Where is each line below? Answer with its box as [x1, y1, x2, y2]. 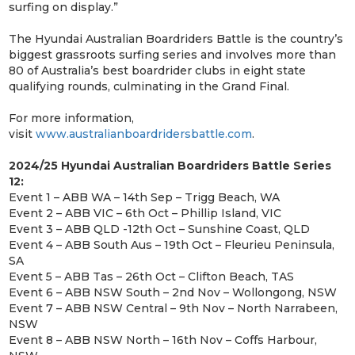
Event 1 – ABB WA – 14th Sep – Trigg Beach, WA [9, 189, 281, 204]
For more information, [9, 110, 135, 125]
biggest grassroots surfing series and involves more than [9, 47, 337, 62]
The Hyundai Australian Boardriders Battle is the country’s [9, 31, 344, 46]
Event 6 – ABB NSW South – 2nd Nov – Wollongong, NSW [9, 284, 338, 300]
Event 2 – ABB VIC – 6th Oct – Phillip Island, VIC [9, 205, 285, 220]
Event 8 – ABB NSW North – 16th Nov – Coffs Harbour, [9, 332, 318, 347]
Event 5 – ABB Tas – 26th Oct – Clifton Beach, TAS [9, 269, 295, 284]
